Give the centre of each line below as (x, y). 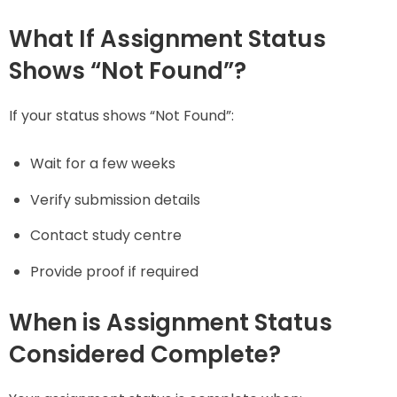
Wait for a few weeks (103, 163)
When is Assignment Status (171, 323)
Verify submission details (115, 199)
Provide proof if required (114, 272)
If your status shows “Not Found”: (121, 115)
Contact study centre (106, 236)
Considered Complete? (145, 355)
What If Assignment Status (167, 39)
